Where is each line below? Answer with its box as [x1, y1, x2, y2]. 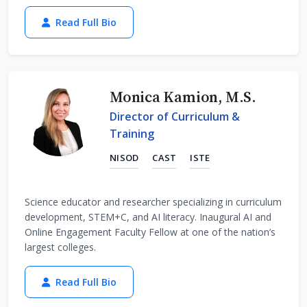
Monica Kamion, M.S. [110, 86, 256, 107]
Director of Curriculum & [110, 108, 240, 124]
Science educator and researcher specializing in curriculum [25, 195, 282, 208]
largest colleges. [25, 240, 96, 254]
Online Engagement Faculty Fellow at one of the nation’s [25, 225, 275, 238]
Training [110, 125, 154, 141]
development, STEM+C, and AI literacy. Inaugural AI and [25, 210, 271, 223]
